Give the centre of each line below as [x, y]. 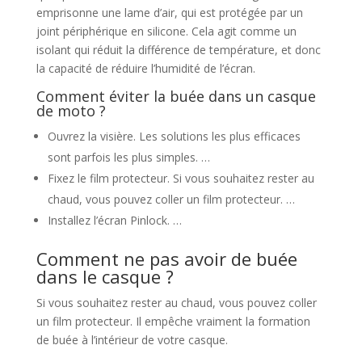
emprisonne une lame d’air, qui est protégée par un [169, 12]
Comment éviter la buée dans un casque [176, 96]
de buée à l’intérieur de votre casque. [132, 339]
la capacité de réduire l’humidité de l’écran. [145, 68]
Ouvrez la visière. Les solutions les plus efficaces [174, 136]
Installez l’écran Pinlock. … [114, 220]
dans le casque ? [105, 276]
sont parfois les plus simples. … [128, 157]
